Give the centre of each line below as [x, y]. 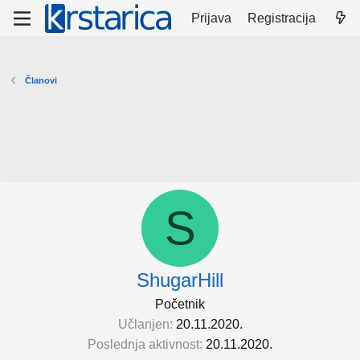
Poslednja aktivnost [143, 344]
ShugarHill [180, 280]
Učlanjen [143, 324]
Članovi [41, 80]
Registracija [282, 18]
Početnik [180, 304]
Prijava [212, 18]
